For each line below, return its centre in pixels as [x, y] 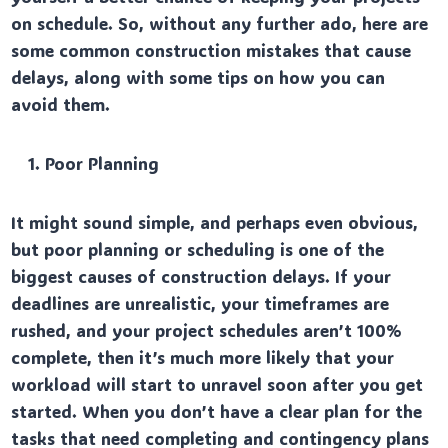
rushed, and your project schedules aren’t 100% [207, 329]
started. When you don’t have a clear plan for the [217, 410]
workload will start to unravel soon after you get [217, 383]
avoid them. [61, 103]
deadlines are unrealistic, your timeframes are [200, 302]
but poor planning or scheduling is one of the [198, 248]
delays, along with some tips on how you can [198, 76]
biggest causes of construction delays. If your [201, 275]
